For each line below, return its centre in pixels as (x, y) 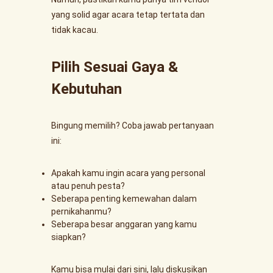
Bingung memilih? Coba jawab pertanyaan (133, 126)
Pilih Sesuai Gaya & (115, 67)
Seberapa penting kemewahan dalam (124, 199)
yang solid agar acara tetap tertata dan (128, 15)
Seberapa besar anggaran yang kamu (124, 224)
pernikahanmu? (81, 211)
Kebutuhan (87, 89)
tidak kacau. (75, 30)
